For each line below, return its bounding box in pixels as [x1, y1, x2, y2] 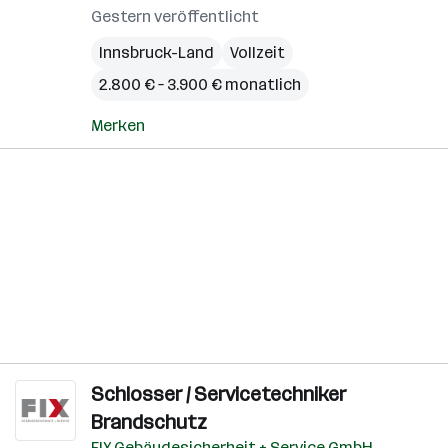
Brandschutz [91, 410, 207, 434]
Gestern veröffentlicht [91, 7, 259, 26]
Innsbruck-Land [99, 43, 214, 62]
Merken [91, 116, 145, 135]
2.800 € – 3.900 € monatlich [99, 75, 301, 94]
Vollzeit [230, 43, 285, 62]
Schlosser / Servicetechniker [91, 382, 346, 406]
